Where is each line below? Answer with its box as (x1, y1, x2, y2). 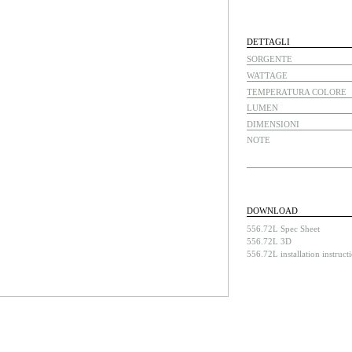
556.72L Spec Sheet (246, 223, 320, 233)
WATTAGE (246, 71, 288, 81)
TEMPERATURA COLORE (246, 86, 346, 97)
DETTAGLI (246, 36, 290, 46)
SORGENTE (246, 54, 292, 64)
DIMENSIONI (246, 119, 299, 129)
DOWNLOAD (246, 206, 298, 216)
